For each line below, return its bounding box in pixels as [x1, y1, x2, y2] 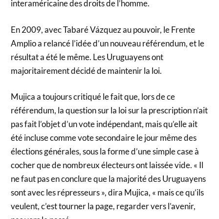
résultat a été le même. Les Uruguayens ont [11, 51, 164, 62]
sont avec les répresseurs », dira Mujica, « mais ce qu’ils [11, 187, 204, 198]
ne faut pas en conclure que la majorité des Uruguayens [11, 174, 206, 184]
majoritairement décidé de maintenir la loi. [11, 65, 162, 76]
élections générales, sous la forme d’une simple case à [11, 146, 199, 157]
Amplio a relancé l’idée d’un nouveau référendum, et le [11, 38, 205, 48]
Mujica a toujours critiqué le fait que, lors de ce [11, 91, 175, 102]
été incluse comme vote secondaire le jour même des [11, 132, 197, 143]
